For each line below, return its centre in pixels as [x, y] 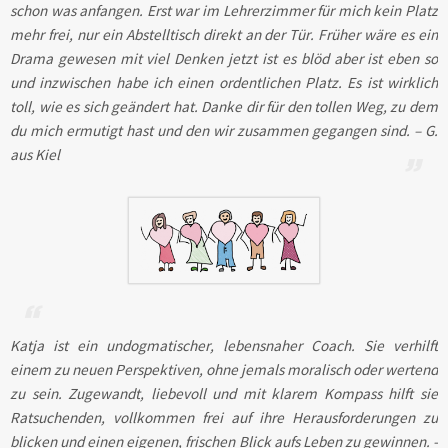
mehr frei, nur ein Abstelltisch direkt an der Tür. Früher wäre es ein [224, 34]
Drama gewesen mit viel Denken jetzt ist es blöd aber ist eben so [224, 58]
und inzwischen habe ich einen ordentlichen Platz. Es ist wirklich [224, 82]
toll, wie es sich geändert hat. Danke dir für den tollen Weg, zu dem [224, 106]
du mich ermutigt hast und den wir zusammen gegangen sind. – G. [224, 130]
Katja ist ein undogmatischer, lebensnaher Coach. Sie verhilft [224, 345]
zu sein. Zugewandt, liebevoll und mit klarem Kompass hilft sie [224, 393]
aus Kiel [35, 154]
